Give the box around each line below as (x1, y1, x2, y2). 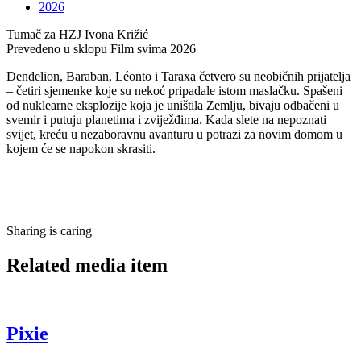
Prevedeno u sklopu (6, 42, 107, 56)
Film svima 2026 (107, 42, 196, 56)
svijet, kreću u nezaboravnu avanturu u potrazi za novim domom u (6, 127, 342, 142)
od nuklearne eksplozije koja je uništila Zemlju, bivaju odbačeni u (6, 98, 339, 113)
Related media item (6, 255, 168, 276)
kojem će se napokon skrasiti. (6, 142, 156, 156)
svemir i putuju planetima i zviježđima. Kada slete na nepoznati (6, 113, 326, 127)
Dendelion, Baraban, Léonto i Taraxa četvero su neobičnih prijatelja (6, 69, 351, 84)
